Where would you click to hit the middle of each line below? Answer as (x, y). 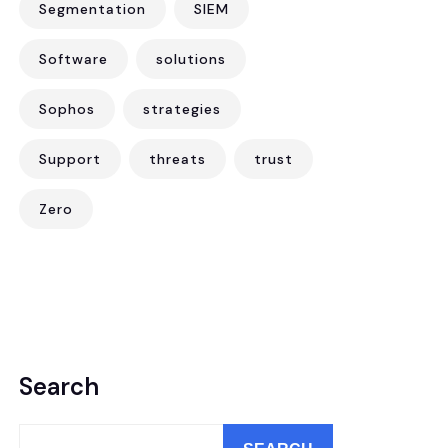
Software (73, 59)
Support (70, 159)
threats (177, 159)
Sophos (67, 109)
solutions (191, 59)
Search (59, 386)
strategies (182, 109)
